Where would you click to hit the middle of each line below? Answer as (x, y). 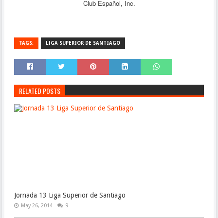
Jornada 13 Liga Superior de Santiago (70, 195)
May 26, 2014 (36, 206)
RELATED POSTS (39, 91)
